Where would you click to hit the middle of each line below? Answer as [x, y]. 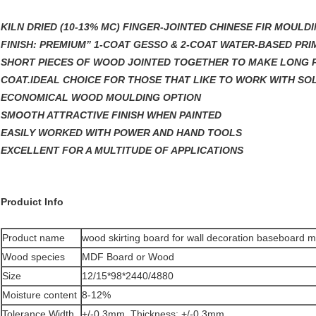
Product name [34, 238]
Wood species [34, 257]
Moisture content [39, 295]
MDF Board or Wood [128, 257]
